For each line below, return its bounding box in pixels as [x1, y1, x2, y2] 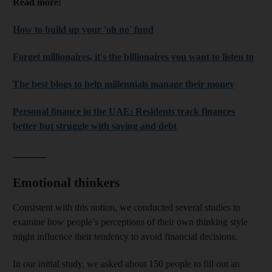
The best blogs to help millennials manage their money [13, 78, 234, 89]
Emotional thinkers [13, 175, 120, 190]
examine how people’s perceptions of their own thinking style [13, 216, 248, 227]
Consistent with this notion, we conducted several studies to [13, 202, 240, 212]
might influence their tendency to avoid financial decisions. [13, 231, 237, 242]
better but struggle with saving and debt [13, 120, 177, 131]
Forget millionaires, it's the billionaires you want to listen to [13, 51, 254, 62]
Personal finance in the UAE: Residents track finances [13, 106, 235, 117]
